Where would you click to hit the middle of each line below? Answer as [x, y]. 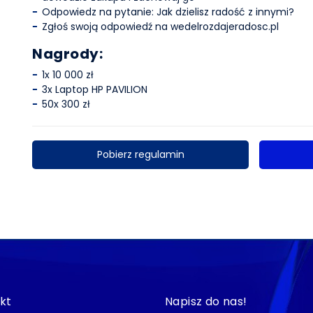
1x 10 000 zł [68, 75]
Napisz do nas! [206, 302]
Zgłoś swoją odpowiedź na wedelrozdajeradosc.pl [160, 27]
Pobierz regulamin [140, 155]
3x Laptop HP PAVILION [95, 90]
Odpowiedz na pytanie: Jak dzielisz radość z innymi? [168, 12]
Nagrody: [67, 54]
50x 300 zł [66, 104]
